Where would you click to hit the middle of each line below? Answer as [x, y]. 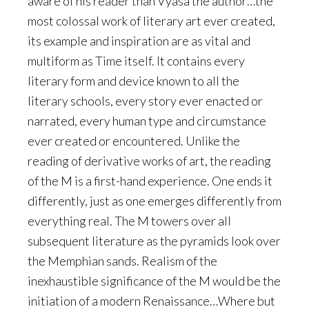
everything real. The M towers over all [129, 221]
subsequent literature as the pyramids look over [154, 241]
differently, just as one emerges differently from [154, 201]
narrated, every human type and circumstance [147, 121]
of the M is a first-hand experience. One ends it [150, 181]
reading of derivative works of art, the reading [149, 161]
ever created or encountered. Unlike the [134, 141]
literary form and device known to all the [133, 81]
